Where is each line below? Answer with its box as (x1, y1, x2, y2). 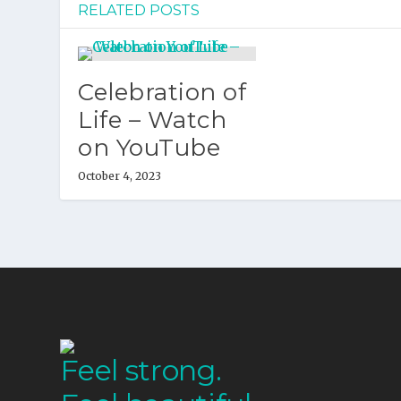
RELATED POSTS (78, 2, 200, 19)
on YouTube (78, 133, 221, 162)
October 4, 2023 (78, 169, 162, 183)
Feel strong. (60, 353, 222, 388)
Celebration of (78, 78, 247, 107)
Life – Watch (78, 106, 227, 134)
